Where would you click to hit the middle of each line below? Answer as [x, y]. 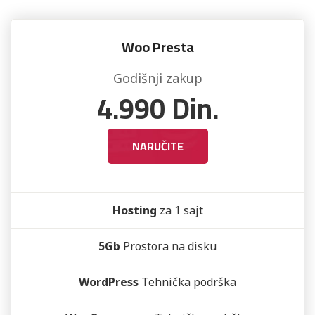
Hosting [134, 210]
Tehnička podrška [187, 282]
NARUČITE [157, 146]
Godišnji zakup [157, 78]
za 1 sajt [180, 210]
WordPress [109, 282]
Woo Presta [157, 47]
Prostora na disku [168, 246]
